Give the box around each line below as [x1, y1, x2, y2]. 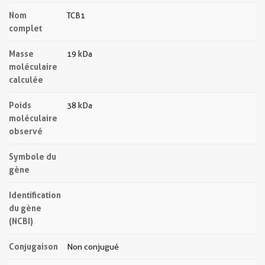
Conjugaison [9, 241, 58, 251]
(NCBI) [9, 216, 33, 226]
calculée [9, 75, 43, 85]
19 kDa [67, 49, 92, 59]
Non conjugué [67, 242, 119, 251]
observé [9, 126, 43, 136]
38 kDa [67, 101, 92, 110]
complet [9, 23, 42, 33]
